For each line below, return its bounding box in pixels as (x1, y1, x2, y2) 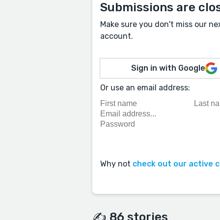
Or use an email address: (100, 83, 190, 92)
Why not (100, 159, 133, 169)
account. (100, 31, 133, 41)
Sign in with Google (131, 63, 206, 73)
